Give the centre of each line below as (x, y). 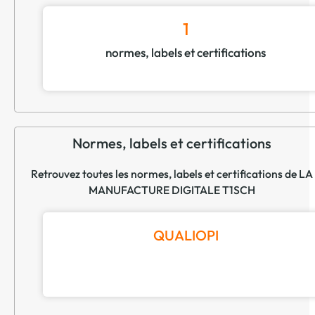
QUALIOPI (186, 235)
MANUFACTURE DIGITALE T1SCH (172, 189)
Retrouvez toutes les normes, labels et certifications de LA (172, 173)
